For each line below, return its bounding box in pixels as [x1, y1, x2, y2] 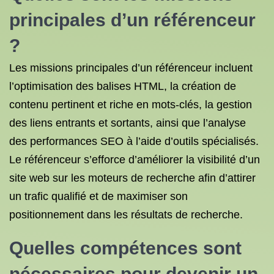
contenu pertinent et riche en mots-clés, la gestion [9, 98, 252, 111]
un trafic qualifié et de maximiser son [9, 190, 188, 202]
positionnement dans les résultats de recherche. [9, 209, 243, 221]
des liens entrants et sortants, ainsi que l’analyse [9, 117, 246, 129]
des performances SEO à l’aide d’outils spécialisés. [9, 135, 259, 147]
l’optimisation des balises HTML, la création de [9, 80, 236, 92]
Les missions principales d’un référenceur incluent [9, 62, 253, 74]
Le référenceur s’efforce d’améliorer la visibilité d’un [9, 154, 260, 166]
